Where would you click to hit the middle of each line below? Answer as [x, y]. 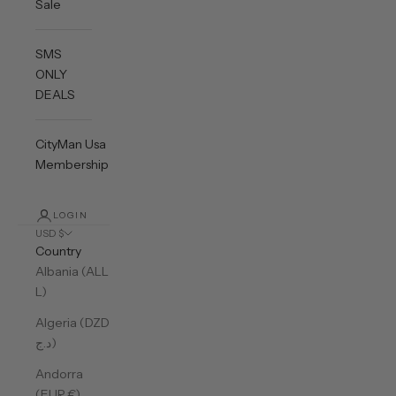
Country [58, 251]
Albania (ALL [72, 271]
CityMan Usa [71, 144]
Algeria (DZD [72, 323]
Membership [72, 164]
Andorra [59, 374]
